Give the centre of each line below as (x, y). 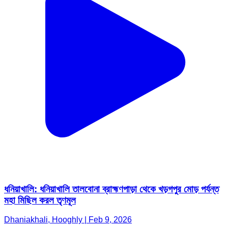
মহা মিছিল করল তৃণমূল (40, 200)
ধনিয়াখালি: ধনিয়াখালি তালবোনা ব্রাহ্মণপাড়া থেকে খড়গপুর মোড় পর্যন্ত (111, 189)
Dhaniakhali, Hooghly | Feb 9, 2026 (68, 220)
